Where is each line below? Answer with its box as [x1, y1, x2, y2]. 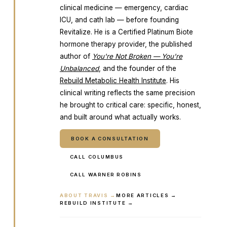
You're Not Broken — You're [92, 52, 182, 60]
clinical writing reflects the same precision [59, 89, 195, 97]
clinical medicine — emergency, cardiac [59, 4, 188, 12]
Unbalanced [59, 64, 99, 72]
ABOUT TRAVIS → [59, 193, 117, 198]
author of [59, 52, 90, 60]
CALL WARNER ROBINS [69, 172, 142, 177]
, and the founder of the [98, 64, 176, 72]
